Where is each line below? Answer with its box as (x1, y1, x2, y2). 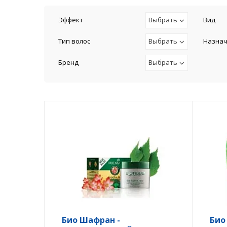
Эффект (58, 15, 83, 24)
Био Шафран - (62, 214, 120, 225)
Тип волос (58, 36, 90, 46)
